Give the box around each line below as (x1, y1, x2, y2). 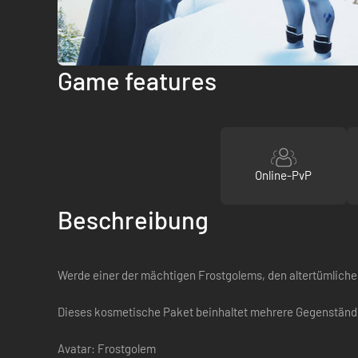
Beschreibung (58, 204, 209, 234)
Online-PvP (255, 168, 312, 183)
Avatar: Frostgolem (58, 340, 156, 356)
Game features (58, 65, 217, 95)
